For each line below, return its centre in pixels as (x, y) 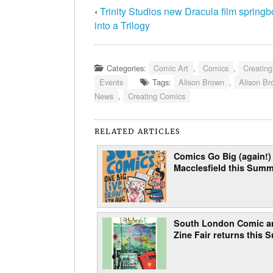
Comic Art (171, 68)
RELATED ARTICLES (138, 131)
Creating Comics (157, 96)
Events (111, 82)
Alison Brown (201, 82)
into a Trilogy (122, 25)
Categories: (128, 68)
